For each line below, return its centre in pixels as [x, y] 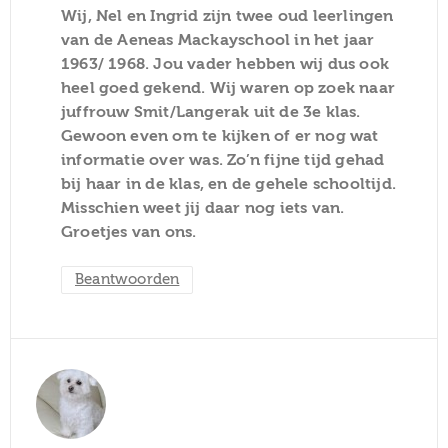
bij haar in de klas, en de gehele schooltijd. [229, 183]
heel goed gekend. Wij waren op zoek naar [228, 87]
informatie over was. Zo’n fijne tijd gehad [223, 159]
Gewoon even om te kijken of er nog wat [220, 135]
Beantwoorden [127, 279]
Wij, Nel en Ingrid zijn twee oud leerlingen [227, 15]
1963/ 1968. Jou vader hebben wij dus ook [225, 63]
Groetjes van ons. [129, 231]
